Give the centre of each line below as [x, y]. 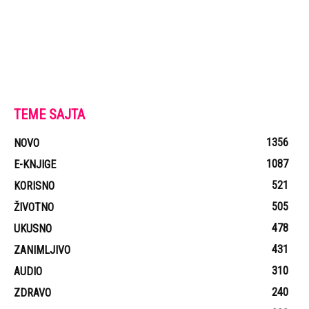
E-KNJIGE [35, 164]
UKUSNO [33, 228]
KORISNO [34, 186]
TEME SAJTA [49, 114]
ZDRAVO [32, 292]
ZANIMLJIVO [42, 250]
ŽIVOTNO [34, 207]
